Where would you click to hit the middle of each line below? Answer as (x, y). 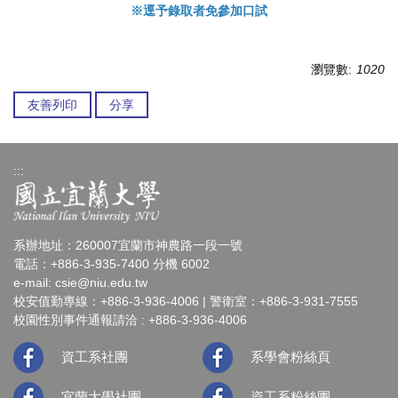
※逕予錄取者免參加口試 (199, 10)
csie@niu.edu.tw (101, 282)
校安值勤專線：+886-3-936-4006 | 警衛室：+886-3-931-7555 (186, 301)
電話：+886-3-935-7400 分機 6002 (111, 263)
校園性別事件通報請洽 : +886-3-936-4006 (130, 319)
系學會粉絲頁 (291, 356)
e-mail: (34, 282)
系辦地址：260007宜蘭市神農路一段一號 (128, 245)
